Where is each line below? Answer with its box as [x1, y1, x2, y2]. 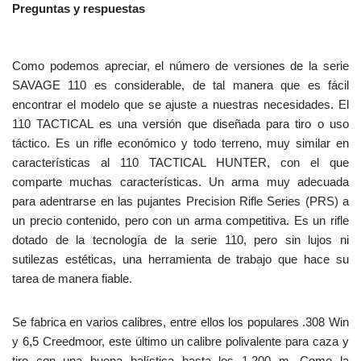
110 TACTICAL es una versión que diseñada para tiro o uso [12, 117, 349, 131]
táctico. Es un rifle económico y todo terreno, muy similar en [12, 136, 349, 151]
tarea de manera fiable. [12, 272, 132, 286]
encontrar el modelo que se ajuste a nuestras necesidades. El [12, 98, 349, 112]
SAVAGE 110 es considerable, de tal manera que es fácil [12, 78, 349, 93]
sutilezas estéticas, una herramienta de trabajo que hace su [12, 252, 349, 267]
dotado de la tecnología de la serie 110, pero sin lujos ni [12, 233, 349, 247]
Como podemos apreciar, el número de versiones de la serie [12, 59, 349, 73]
